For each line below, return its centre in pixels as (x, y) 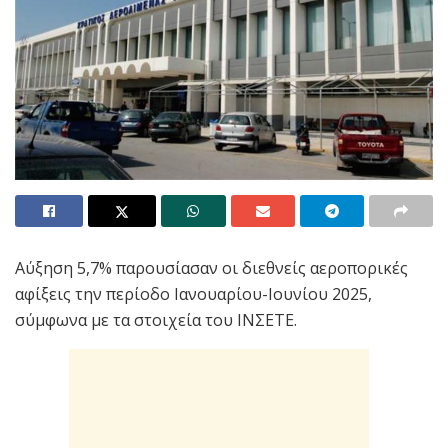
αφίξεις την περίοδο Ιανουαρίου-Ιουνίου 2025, (193, 293)
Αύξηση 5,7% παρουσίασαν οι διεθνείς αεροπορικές (211, 267)
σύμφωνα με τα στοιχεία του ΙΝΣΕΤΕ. (156, 319)
